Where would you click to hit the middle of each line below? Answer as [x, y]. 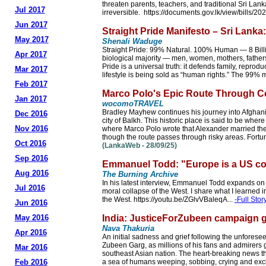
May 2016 [31, 218]
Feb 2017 [31, 84]
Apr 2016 [31, 232]
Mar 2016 [31, 247]
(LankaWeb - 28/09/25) [140, 145]
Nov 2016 [31, 129]
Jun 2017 [31, 25]
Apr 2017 [31, 54]
